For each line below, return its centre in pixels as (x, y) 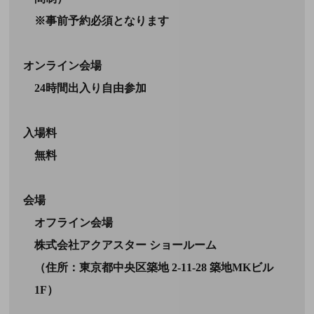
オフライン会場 (74, 223)
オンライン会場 (63, 66)
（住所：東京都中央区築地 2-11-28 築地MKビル (154, 268)
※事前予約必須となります (102, 21)
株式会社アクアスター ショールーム (126, 245)
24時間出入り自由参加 (91, 88)
